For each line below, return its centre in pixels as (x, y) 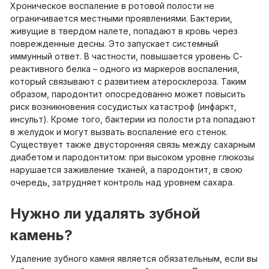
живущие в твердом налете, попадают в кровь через (124, 31)
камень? (41, 235)
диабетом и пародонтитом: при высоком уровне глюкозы (132, 157)
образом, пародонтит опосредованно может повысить (128, 94)
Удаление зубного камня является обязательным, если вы (134, 259)
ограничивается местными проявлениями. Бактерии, (121, 18)
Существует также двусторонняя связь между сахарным (133, 144)
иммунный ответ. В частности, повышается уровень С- (126, 56)
